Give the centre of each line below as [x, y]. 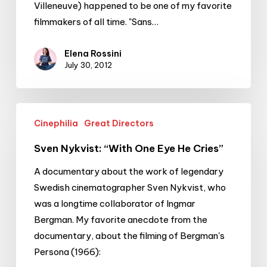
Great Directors [119, 123]
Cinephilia [56, 123]
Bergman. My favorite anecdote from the [120, 219]
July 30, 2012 [88, 65]
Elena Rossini [93, 53]
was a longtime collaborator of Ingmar [114, 203]
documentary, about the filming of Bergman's [129, 235]
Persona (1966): [67, 252]
